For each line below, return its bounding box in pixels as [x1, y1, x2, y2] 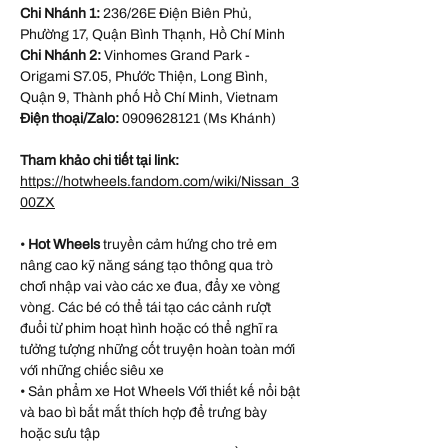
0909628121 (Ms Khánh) [122, 110, 276, 126]
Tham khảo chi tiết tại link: [20, 152, 179, 168]
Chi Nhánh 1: [20, 5, 100, 21]
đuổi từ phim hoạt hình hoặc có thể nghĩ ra [20, 320, 278, 336]
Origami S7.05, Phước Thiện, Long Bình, [20, 68, 268, 84]
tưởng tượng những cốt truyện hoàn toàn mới [20, 341, 295, 357]
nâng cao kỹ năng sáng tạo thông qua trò [20, 257, 273, 273]
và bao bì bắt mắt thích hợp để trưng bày [20, 404, 267, 420]
